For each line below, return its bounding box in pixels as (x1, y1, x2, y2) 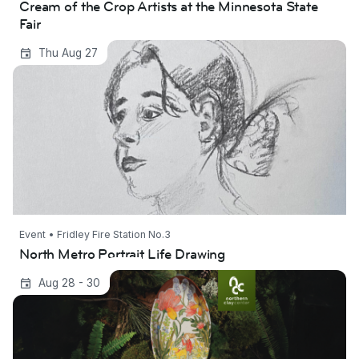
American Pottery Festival (13, 272, 196, 289)
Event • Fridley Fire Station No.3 (19, 228, 171, 240)
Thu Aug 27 (38, 46, 98, 59)
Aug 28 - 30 (38, 276, 100, 289)
